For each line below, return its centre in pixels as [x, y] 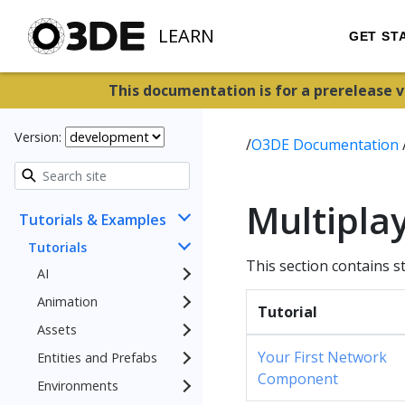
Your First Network [322, 357]
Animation [67, 301]
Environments [78, 386]
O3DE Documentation [327, 145]
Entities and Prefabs [97, 358]
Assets [57, 330]
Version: [40, 137]
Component [298, 379]
